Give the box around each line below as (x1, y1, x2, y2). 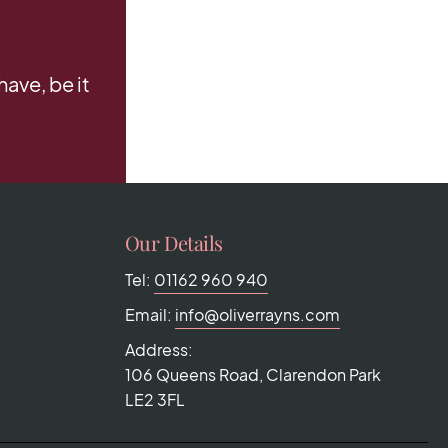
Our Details (124, 229, 224, 257)
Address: (124, 339, 193, 361)
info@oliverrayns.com (174, 304, 340, 326)
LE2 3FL (124, 389, 185, 411)
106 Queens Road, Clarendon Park (124, 364, 381, 386)
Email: (124, 304, 175, 326)
